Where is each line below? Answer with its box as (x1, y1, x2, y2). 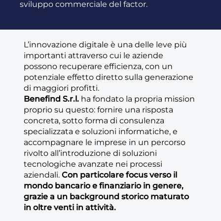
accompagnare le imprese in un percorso (24, 138, 185, 147)
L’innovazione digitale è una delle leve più (24, 40, 187, 49)
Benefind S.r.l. (24, 94, 79, 104)
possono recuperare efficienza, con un (24, 62, 173, 71)
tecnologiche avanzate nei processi (24, 159, 162, 169)
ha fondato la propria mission (79, 94, 195, 104)
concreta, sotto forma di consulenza (24, 116, 164, 125)
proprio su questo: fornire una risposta (24, 105, 173, 114)
